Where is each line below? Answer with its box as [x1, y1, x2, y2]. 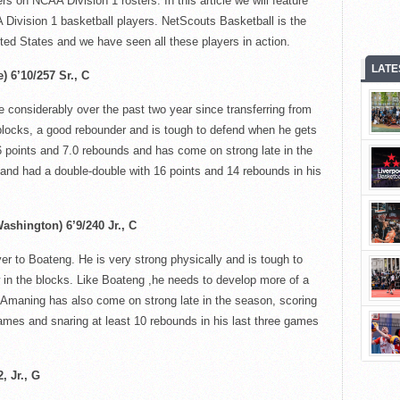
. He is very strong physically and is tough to [71, 253, 303, 266]
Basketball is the [215, 14, 306, 28]
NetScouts [161, 14, 216, 28]
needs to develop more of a [163, 273, 309, 287]
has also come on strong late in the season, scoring [45, 294, 317, 307]
